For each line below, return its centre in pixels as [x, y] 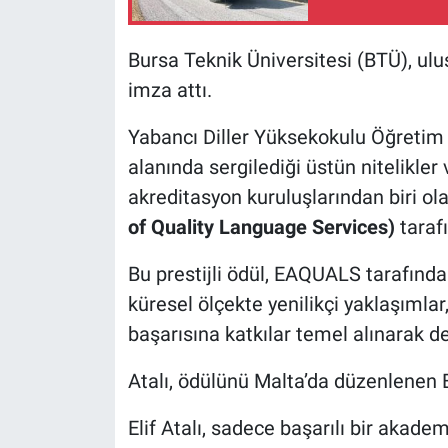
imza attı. [169, 89]
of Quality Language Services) [261, 226]
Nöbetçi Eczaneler [126, 47]
